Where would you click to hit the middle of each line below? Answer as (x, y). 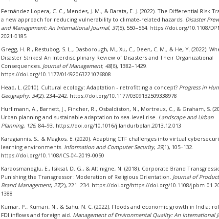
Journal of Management (72, 66)
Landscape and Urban (186, 117)
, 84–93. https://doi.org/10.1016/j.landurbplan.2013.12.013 (108, 125)
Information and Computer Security (109, 147)
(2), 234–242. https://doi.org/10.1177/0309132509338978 (107, 96)
